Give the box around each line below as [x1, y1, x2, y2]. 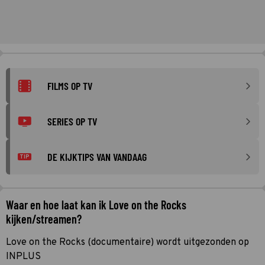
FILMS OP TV [47, 79, 92, 92]
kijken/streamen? [6, 212, 82, 226]
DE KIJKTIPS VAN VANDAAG [47, 150, 147, 163]
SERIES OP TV [47, 115, 97, 128]
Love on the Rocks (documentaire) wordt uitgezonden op [6, 237, 249, 248]
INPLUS [6, 251, 41, 263]
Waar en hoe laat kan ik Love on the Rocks [6, 198, 186, 212]
